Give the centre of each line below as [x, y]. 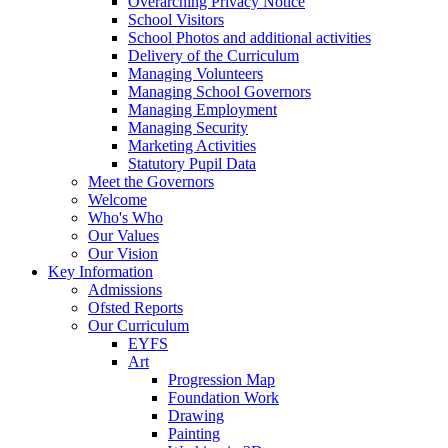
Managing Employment [202, 109]
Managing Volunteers [195, 73]
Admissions [125, 289]
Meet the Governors [151, 181]
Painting [194, 433]
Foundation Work [223, 397]
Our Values [123, 235]
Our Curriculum [138, 325]
